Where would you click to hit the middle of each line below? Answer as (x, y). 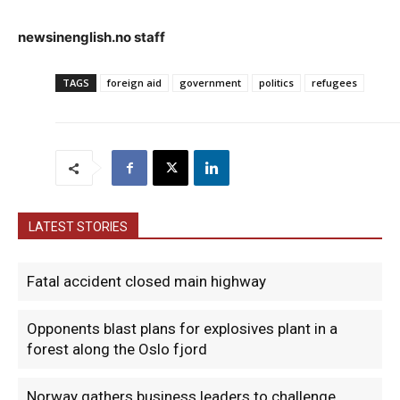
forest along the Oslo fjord (117, 350)
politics (276, 83)
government (210, 83)
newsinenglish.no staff (92, 37)
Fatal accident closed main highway (146, 282)
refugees (334, 83)
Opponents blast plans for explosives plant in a (182, 329)
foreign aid (134, 83)
